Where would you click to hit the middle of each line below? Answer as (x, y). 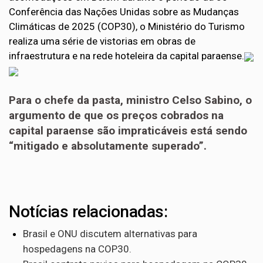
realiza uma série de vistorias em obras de (102, 41)
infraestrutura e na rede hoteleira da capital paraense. (127, 56)
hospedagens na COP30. (77, 249)
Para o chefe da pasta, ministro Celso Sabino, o (130, 100)
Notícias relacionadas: (88, 212)
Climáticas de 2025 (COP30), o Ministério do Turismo (127, 26)
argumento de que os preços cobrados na (116, 115)
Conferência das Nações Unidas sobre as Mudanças (124, 12)
